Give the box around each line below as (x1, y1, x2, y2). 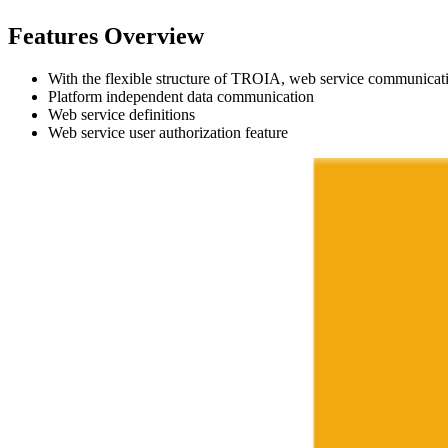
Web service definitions (48, 105, 195, 123)
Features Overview (8, 22, 204, 49)
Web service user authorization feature (48, 123, 288, 141)
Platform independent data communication (48, 87, 314, 105)
